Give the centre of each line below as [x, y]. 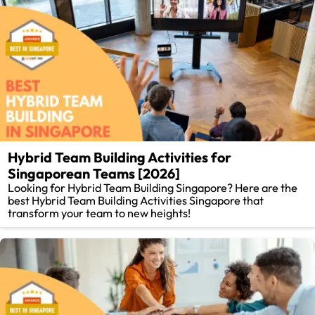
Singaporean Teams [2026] [94, 174]
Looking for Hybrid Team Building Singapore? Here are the [153, 188]
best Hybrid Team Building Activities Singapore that [136, 201]
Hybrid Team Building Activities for [120, 157]
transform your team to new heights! [99, 213]
